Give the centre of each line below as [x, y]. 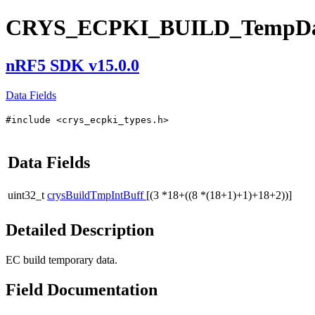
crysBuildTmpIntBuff [97, 195]
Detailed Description [80, 230]
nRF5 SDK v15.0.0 [72, 65]
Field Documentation [82, 289]
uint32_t [26, 195]
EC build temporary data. [62, 259]
